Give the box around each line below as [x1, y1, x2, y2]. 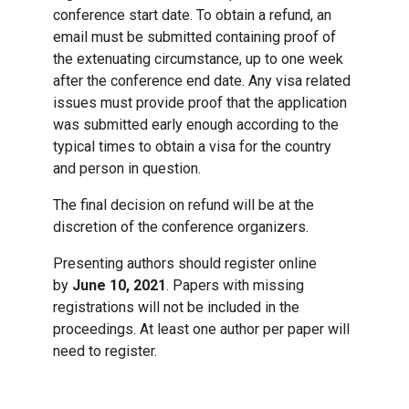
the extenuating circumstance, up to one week [53, 50, 343, 68]
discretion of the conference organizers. [53, 218, 309, 236]
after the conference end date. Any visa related [53, 72, 351, 90]
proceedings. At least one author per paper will [53, 320, 350, 339]
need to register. [53, 342, 157, 361]
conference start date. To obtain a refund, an [53, 6, 331, 25]
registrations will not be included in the [53, 299, 299, 317]
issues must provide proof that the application [53, 94, 347, 112]
